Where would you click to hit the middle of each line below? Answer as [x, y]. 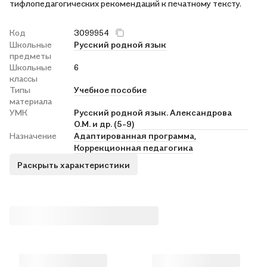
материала [31, 101]
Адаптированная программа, [135, 136]
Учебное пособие [110, 90]
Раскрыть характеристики [74, 164]
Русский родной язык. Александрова [153, 112]
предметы [30, 56]
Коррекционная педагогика [133, 148]
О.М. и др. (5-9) [104, 124]
